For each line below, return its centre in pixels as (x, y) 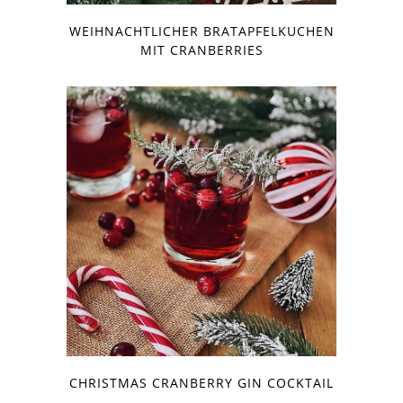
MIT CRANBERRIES (201, 49)
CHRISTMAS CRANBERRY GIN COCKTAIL (201, 382)
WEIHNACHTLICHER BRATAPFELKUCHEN (201, 31)
